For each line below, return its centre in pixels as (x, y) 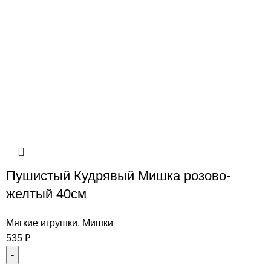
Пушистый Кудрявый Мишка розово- (118, 176)
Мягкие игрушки (42, 223)
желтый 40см (46, 194)
